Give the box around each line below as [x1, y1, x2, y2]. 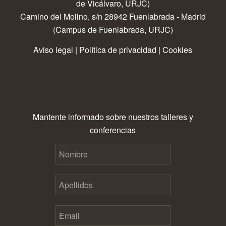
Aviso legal [33, 43, 74, 55]
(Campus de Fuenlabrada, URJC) [52, 24, 173, 36]
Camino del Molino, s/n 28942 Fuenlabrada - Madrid [20, 11, 206, 23]
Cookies [162, 43, 193, 55]
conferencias [90, 124, 136, 136]
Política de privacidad [79, 43, 157, 55]
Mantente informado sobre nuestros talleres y [32, 111, 193, 123]
